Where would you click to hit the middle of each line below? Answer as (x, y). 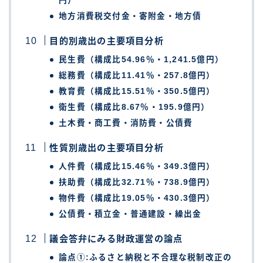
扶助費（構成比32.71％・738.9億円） (137, 182)
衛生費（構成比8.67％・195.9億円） (134, 107)
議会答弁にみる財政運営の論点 (116, 238)
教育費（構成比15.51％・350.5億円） (137, 91)
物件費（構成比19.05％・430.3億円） (137, 198)
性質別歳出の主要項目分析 (107, 147)
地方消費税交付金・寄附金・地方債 (130, 16)
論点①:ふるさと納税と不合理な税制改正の (146, 257)
